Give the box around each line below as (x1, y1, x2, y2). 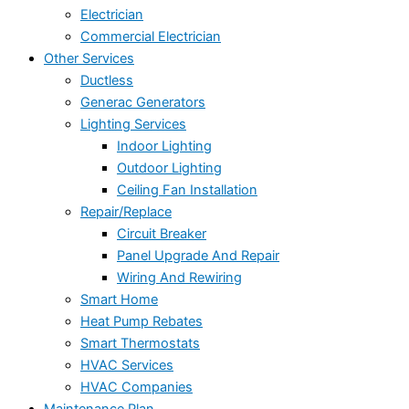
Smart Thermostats (80, 335, 200, 352)
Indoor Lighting (117, 138, 212, 155)
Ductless (80, 72, 133, 89)
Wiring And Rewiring (117, 269, 242, 287)
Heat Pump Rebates (80, 313, 203, 330)
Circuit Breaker (117, 225, 206, 243)
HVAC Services (80, 357, 173, 374)
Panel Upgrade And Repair (117, 247, 279, 265)
